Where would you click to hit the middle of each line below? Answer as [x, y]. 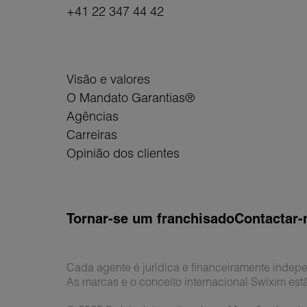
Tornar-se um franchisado [150, 219]
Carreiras [92, 135]
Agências [93, 116]
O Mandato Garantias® [131, 98]
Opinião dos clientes [123, 153]
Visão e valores [108, 79]
